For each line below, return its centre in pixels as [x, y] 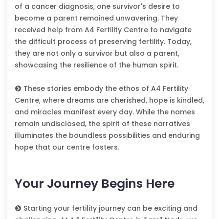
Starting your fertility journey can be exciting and [109, 208]
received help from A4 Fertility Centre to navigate [103, 30]
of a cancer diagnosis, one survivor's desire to [97, 7]
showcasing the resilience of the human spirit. [97, 65]
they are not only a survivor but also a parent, [97, 54]
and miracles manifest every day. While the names [105, 112]
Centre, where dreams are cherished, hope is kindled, [109, 100]
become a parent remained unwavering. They [96, 18]
